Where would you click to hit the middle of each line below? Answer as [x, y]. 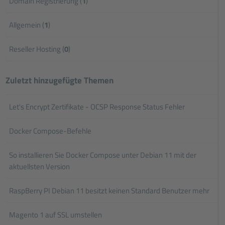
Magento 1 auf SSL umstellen [56, 215]
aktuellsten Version [40, 167]
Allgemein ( [27, 25]
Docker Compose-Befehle [50, 131]
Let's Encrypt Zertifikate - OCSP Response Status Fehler [97, 107]
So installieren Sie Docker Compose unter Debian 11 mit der [103, 155]
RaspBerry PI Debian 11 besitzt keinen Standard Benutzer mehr [109, 191]
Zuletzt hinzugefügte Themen [60, 81]
